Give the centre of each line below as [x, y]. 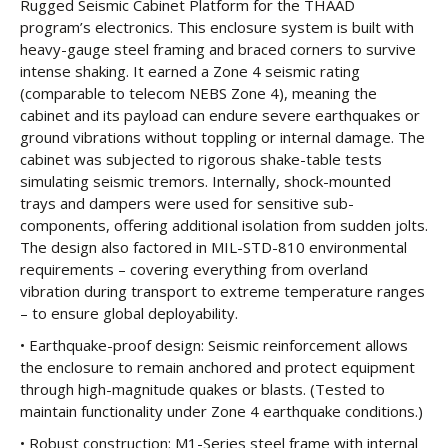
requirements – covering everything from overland [194, 269]
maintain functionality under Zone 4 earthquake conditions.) [221, 411]
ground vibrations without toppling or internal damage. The [222, 137]
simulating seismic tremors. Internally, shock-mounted [205, 181]
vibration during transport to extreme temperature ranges [222, 291]
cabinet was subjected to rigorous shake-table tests [201, 159]
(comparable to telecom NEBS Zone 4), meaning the [198, 93]
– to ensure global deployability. [129, 313]
